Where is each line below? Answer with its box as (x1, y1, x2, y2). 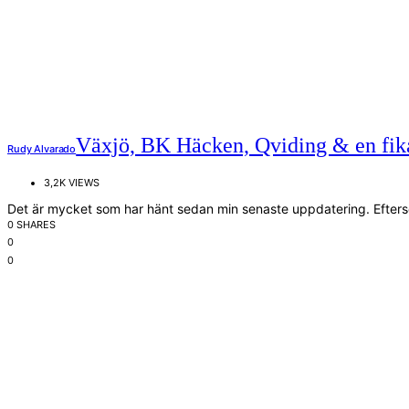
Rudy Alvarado (7, 142, 77, 155)
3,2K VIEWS (44, 175, 100, 189)
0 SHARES (7, 217, 56, 231)
